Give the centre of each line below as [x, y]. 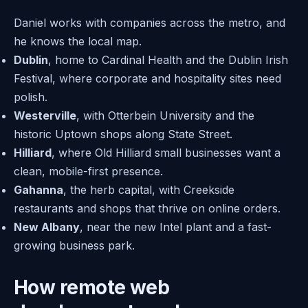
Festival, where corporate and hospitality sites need [147, 79]
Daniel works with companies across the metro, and [150, 23]
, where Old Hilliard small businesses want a [166, 153]
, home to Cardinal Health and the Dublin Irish [168, 60]
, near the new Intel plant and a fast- [176, 227]
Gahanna [38, 190]
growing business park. [74, 246]
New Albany [47, 227]
